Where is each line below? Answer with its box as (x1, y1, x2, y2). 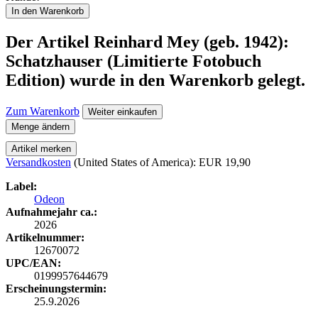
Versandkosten (6, 156, 71, 169)
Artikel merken (11, 143, 71, 155)
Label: (6, 180, 37, 193)
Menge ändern (11, 121, 70, 133)
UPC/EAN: (6, 257, 61, 270)
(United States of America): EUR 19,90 (71, 156, 251, 169)
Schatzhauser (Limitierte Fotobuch (6, 52, 261, 71)
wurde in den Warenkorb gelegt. (65, 71, 305, 90)
